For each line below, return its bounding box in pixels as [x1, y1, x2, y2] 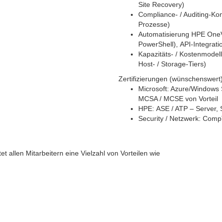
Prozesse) [138, 20, 170, 29]
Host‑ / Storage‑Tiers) [138, 60, 206, 68]
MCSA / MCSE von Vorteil [138, 95, 218, 103]
